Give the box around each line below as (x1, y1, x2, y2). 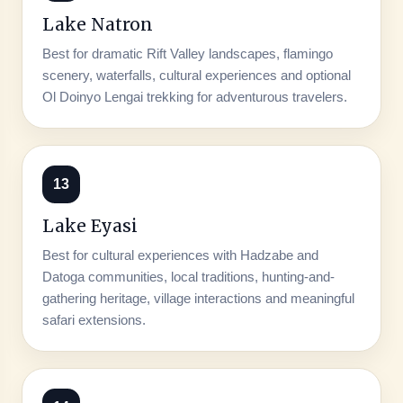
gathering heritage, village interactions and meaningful (41, 290, 354, 306)
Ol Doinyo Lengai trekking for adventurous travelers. (41, 88, 347, 104)
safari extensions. (41, 311, 146, 327)
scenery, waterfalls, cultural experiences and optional (41, 67, 351, 83)
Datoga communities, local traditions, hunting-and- (41, 268, 335, 284)
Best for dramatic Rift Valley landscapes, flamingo (41, 45, 333, 61)
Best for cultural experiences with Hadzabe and (41, 246, 318, 263)
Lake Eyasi (41, 214, 138, 237)
